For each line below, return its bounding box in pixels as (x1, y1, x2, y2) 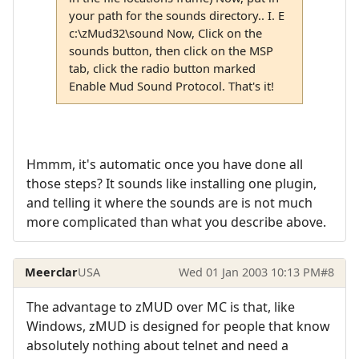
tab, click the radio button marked (68, 60, 256, 77)
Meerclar (25, 264, 79, 280)
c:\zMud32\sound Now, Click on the (68, 25, 262, 42)
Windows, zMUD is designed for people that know (26, 317, 330, 335)
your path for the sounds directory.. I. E (68, 7, 284, 24)
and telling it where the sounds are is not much (26, 194, 313, 212)
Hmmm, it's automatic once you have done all (26, 155, 303, 174)
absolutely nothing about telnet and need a (26, 336, 288, 354)
